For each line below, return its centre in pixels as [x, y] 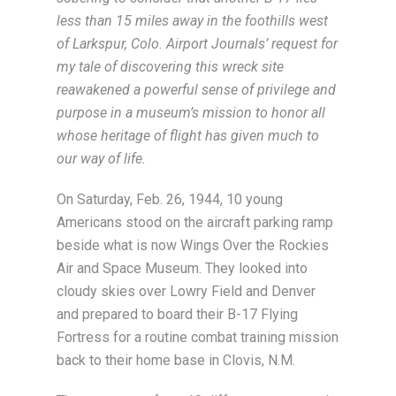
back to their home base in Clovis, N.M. [176, 360]
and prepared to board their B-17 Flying [177, 314]
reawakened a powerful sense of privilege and [196, 90]
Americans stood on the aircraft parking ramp [195, 222]
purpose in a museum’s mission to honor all [191, 113]
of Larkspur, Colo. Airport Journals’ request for [197, 44]
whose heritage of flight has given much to [188, 136]
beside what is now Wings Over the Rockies [193, 245]
